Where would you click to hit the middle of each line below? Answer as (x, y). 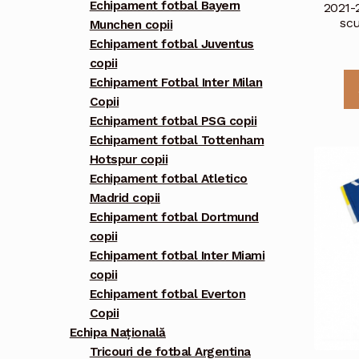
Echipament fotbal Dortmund (174, 218)
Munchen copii (131, 25)
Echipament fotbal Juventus (171, 44)
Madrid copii (125, 198)
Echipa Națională (117, 333)
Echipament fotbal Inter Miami (177, 256)
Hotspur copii (129, 160)
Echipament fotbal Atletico (168, 179)
